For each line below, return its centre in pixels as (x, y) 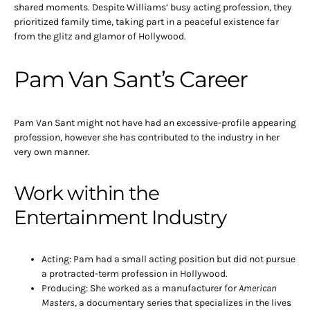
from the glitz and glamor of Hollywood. (100, 37)
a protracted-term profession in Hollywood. (135, 274)
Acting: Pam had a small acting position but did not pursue (168, 259)
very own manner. (52, 152)
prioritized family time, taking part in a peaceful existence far (146, 22)
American (258, 289)
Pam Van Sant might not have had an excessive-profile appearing (155, 123)
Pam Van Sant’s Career (131, 80)
